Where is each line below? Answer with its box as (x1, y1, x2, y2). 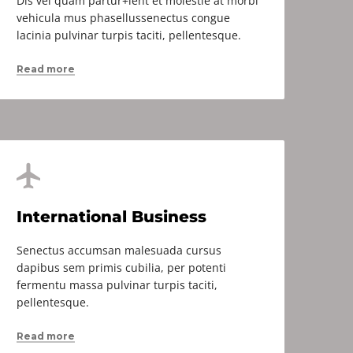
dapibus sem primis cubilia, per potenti (17, 260, 226, 275)
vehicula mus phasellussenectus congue (17, 10, 230, 25)
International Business (17, 207, 206, 226)
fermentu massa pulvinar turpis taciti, (17, 277, 217, 292)
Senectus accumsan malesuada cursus (17, 243, 221, 258)
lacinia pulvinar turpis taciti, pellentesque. (17, 28, 241, 43)
